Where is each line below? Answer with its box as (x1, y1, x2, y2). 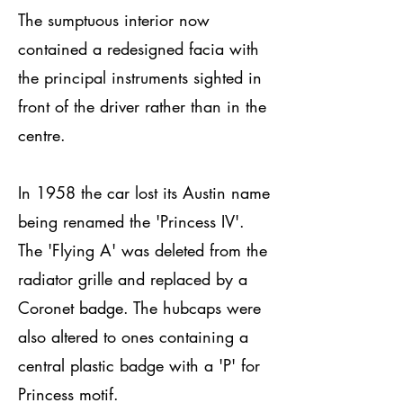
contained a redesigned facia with (18, 37, 259, 59)
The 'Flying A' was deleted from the (18, 238, 267, 261)
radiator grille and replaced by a (18, 267, 247, 290)
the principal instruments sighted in (18, 66, 262, 88)
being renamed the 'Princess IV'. (18, 210, 245, 232)
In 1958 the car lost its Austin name (18, 181, 270, 203)
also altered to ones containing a (18, 325, 248, 347)
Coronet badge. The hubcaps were (18, 296, 261, 318)
